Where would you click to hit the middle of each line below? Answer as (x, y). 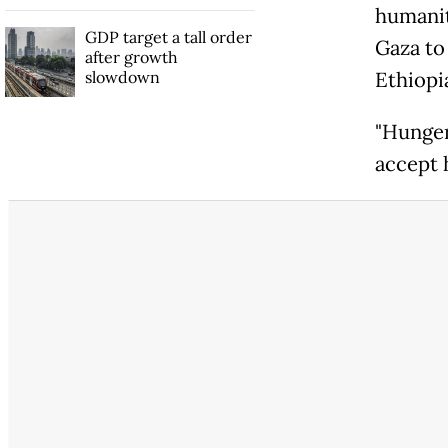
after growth (131, 57)
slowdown (122, 77)
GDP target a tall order (168, 37)
